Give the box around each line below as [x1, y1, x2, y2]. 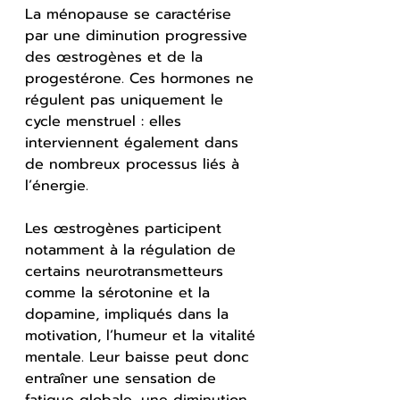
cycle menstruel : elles [25, 110, 187, 132]
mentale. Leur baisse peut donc [25, 346, 254, 368]
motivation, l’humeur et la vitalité [25, 324, 261, 346]
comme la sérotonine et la [25, 281, 215, 304]
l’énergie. [25, 174, 88, 196]
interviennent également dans [25, 131, 244, 154]
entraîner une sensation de [25, 367, 221, 389]
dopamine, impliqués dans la [25, 303, 234, 325]
